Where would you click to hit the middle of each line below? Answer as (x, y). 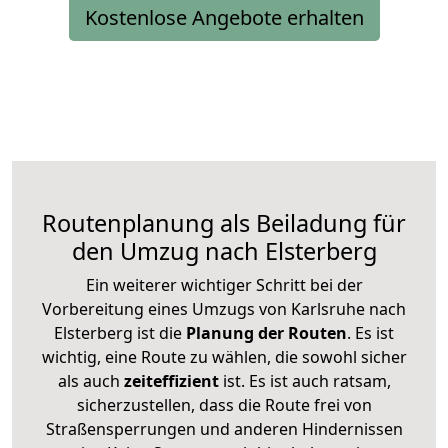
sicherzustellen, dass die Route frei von (224, 404)
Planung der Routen (264, 332)
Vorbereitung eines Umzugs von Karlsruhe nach (224, 308)
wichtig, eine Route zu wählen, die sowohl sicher (224, 356)
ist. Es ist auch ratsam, (304, 380)
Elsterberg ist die (118, 332)
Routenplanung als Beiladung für (224, 222)
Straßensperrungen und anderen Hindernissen (224, 428)
